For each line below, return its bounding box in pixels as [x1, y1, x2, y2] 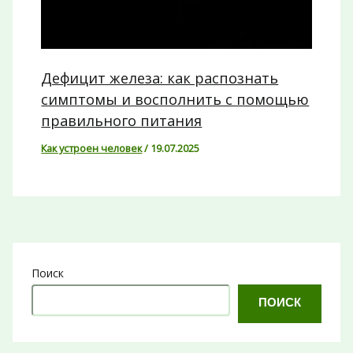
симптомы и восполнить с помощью [41, 90, 310, 110]
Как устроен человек [41, 141, 143, 156]
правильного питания [41, 111, 203, 131]
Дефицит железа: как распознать [41, 69, 279, 88]
